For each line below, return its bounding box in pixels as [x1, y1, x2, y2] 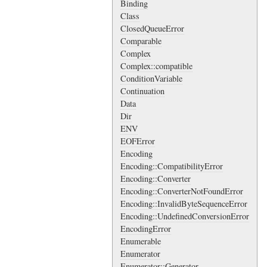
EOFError [120, 135, 155, 147]
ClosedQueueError [120, 23, 184, 35]
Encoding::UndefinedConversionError [120, 210, 249, 222]
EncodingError [120, 223, 171, 235]
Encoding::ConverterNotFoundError [120, 185, 243, 197]
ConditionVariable [120, 73, 182, 85]
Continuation [120, 85, 164, 97]
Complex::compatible [120, 60, 193, 72]
